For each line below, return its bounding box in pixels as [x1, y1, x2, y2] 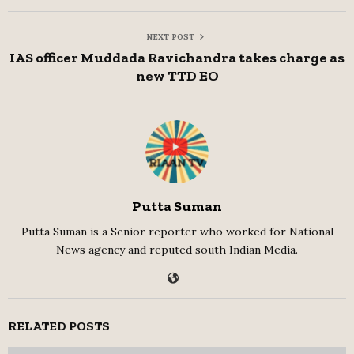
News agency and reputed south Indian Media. [56, 243, 298, 258]
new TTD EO [135, 67, 219, 85]
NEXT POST [145, 32, 194, 43]
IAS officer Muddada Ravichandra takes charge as [9, 49, 345, 67]
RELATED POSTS [8, 318, 110, 334]
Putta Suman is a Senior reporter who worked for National [21, 224, 333, 239]
